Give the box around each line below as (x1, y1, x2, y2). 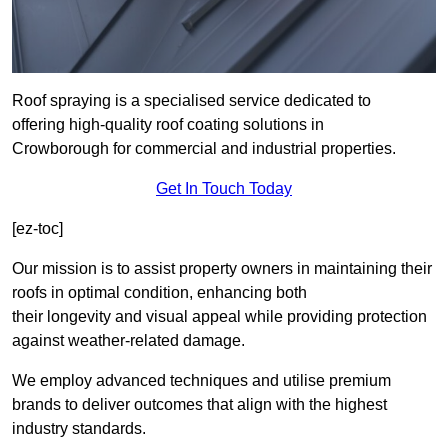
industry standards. (12, 420, 146, 438)
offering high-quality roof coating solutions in (12, 116, 324, 134)
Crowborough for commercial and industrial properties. (12, 140, 396, 158)
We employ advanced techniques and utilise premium (12, 372, 391, 390)
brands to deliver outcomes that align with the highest (12, 396, 387, 414)
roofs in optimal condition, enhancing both (12, 284, 307, 302)
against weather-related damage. (12, 332, 245, 350)
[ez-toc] (12, 220, 63, 238)
